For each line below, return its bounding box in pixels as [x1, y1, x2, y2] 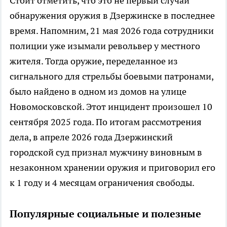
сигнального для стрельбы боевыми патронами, [10, 70, 213, 83]
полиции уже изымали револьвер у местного [10, 40, 200, 52]
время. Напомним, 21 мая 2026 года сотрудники [10, 25, 214, 37]
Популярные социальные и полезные [10, 207, 201, 221]
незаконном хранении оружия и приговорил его [10, 162, 215, 174]
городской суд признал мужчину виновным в [10, 146, 202, 159]
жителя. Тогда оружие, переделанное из [10, 55, 178, 67]
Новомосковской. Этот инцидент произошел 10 [10, 101, 212, 113]
